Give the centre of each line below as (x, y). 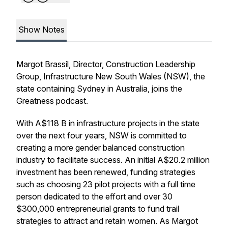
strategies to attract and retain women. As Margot (107, 221)
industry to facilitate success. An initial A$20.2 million (113, 160)
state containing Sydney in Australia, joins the (99, 89)
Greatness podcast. (53, 101)
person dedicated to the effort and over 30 (94, 196)
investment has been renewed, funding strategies (106, 172)
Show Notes (41, 30)
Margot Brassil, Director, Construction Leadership (106, 64)
